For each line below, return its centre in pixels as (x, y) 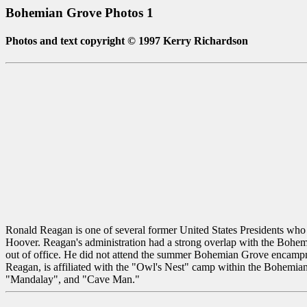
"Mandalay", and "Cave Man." (73, 279)
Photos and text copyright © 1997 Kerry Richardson (127, 41)
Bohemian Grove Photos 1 (79, 13)
